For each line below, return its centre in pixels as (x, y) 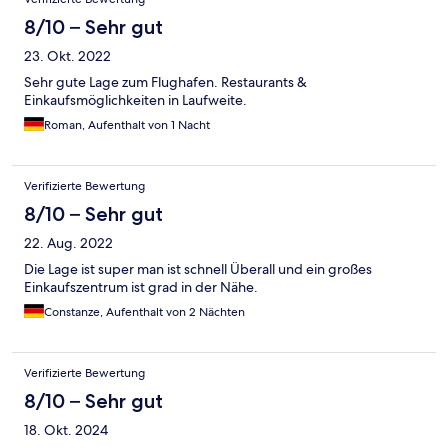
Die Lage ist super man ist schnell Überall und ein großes (198, 268)
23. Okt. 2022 (67, 55)
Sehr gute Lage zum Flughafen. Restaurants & (165, 81)
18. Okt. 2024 (66, 429)
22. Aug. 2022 (68, 242)
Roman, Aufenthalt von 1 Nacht (127, 124)
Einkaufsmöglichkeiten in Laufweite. (135, 99)
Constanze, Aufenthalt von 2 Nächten (144, 311)
